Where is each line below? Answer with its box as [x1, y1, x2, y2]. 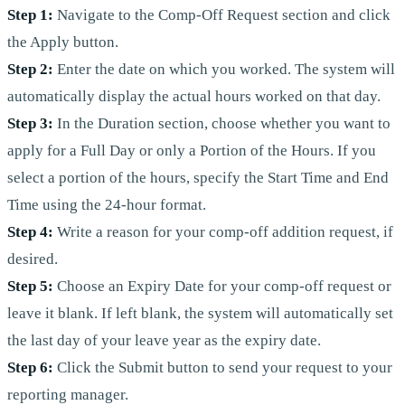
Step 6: [7, 358, 53, 376]
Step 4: [7, 222, 53, 240]
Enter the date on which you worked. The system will [53, 60, 395, 78]
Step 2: [7, 60, 53, 78]
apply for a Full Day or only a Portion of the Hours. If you [7, 141, 376, 159]
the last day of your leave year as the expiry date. [7, 331, 321, 349]
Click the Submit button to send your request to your [53, 358, 392, 376]
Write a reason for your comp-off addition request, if [53, 222, 393, 240]
